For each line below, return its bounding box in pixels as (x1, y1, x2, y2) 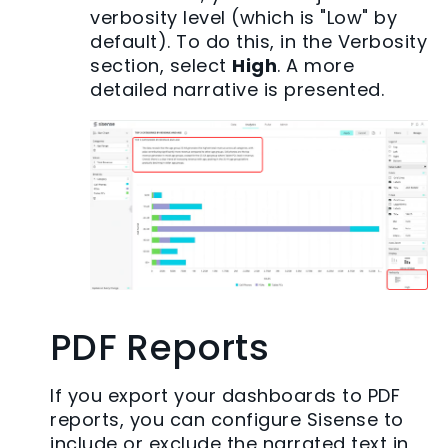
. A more (277, 53, 354, 79)
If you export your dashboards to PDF (50, 383, 400, 409)
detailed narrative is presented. (90, 77, 384, 103)
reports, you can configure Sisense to (50, 407, 404, 433)
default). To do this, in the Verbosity (90, 29, 427, 55)
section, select (90, 53, 232, 79)
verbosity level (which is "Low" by (90, 5, 397, 31)
